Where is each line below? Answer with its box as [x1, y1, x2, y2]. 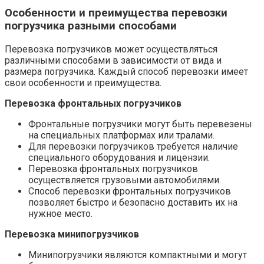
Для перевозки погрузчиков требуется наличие [28, 140, 238, 152]
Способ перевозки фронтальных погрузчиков [28, 185, 231, 197]
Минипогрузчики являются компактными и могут [28, 249, 247, 260]
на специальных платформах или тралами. [28, 129, 214, 141]
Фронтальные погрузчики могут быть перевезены [28, 118, 252, 130]
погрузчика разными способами [5, 19, 177, 33]
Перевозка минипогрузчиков [5, 228, 139, 240]
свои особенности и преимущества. [5, 77, 161, 88]
